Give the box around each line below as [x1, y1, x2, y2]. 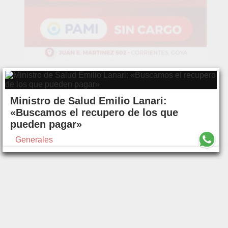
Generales [15, 135, 53, 145]
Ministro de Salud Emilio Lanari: [10, 95, 167, 107]
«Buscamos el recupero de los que [10, 107, 178, 119]
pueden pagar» [10, 119, 82, 130]
